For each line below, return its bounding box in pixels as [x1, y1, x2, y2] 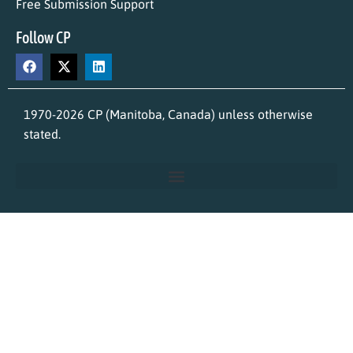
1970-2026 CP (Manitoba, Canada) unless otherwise [24, 106, 313, 121]
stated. [24, 126, 61, 141]
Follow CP [16, 28, 71, 46]
